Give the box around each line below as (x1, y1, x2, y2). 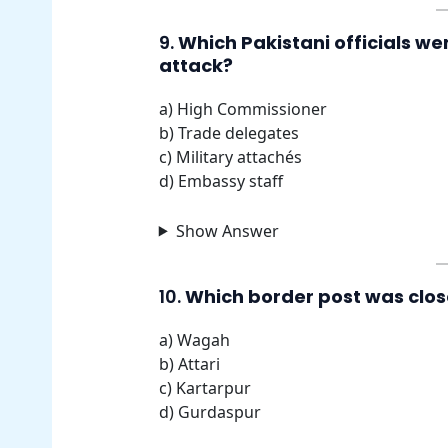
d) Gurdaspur (158, 400, 261, 423)
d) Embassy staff (158, 169, 283, 192)
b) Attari (158, 352, 220, 375)
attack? (158, 52, 233, 78)
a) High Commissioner (158, 97, 327, 120)
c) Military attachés (158, 145, 302, 168)
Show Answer (175, 219, 279, 242)
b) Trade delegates (158, 121, 299, 144)
